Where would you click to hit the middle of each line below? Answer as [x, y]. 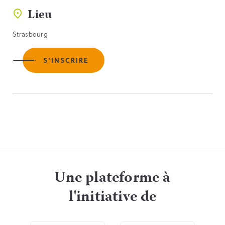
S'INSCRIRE [66, 60]
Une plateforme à [113, 178]
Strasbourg [30, 34]
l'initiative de [113, 197]
